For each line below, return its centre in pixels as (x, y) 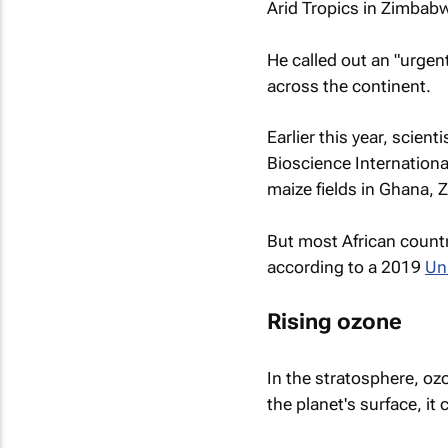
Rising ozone (334, 321)
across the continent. (348, 85)
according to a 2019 (345, 266)
